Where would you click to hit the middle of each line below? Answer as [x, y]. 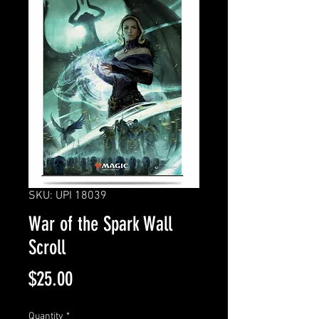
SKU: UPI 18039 [68, 196]
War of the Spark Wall [100, 224]
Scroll [47, 247]
